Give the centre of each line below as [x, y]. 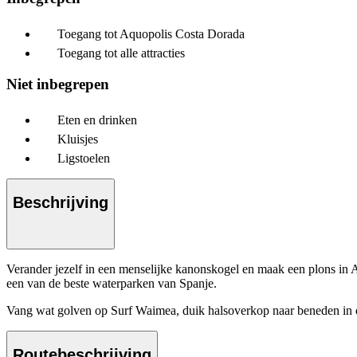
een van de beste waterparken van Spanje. [112, 283]
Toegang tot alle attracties [121, 53]
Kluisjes [78, 139]
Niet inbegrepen [58, 84]
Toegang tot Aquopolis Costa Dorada [151, 34]
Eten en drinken [97, 120]
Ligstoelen [84, 158]
